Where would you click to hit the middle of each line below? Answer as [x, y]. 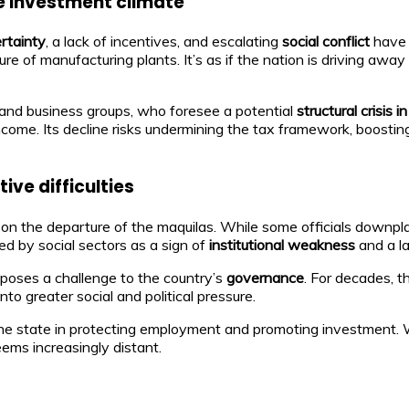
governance [265, 277]
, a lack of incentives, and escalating [164, 42]
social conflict [326, 42]
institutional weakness [282, 244]
